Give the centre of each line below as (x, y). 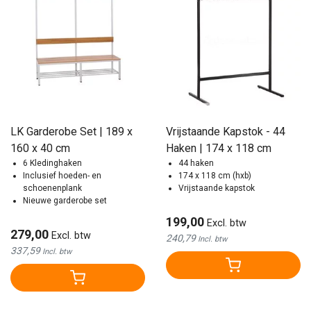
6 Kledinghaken (52, 163)
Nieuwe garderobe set (65, 200)
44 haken (196, 163)
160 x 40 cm (40, 148)
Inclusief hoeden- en (62, 175)
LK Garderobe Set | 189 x (72, 131)
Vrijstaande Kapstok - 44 (194, 131)
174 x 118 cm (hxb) (215, 175)
